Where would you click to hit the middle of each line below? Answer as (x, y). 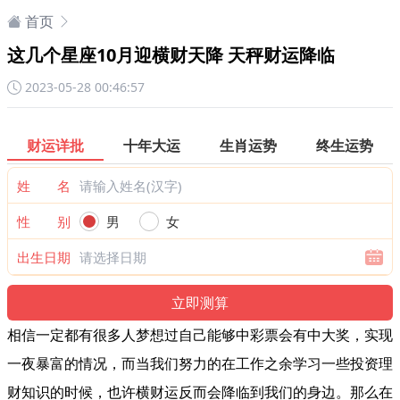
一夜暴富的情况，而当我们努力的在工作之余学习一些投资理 (200, 363)
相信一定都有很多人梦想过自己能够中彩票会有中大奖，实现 (200, 335)
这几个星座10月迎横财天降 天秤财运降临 (171, 55)
